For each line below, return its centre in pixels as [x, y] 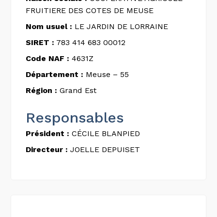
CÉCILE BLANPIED [105, 133]
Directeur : [47, 149]
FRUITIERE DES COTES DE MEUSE [90, 10]
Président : [48, 133]
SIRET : [40, 42]
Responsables [75, 117]
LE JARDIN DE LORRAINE [120, 26]
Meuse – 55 [106, 74]
